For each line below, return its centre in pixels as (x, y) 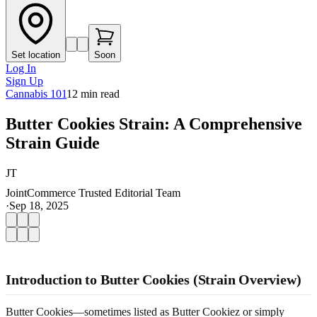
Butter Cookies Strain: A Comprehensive (154, 123)
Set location (36, 55)
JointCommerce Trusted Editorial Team (93, 192)
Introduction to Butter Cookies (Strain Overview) (154, 279)
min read (99, 94)
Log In (21, 68)
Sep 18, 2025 (39, 205)
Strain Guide (53, 143)
